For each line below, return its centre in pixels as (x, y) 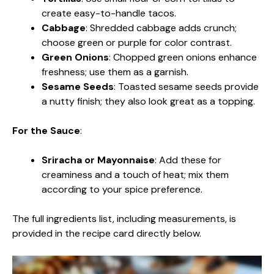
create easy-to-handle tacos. (109, 13)
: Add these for (188, 160)
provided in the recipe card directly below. (107, 233)
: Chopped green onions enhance (183, 57)
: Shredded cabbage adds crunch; (161, 28)
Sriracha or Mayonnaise (98, 160)
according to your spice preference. (122, 189)
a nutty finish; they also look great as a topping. (148, 101)
